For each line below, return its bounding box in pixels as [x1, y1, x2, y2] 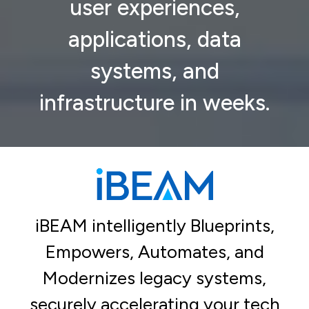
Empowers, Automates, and [45, 241, 264, 263]
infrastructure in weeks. [39, 89, 270, 116]
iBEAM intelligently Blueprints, [34, 215, 275, 237]
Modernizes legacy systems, [43, 267, 266, 290]
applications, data [68, 26, 241, 52]
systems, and [90, 57, 219, 84]
